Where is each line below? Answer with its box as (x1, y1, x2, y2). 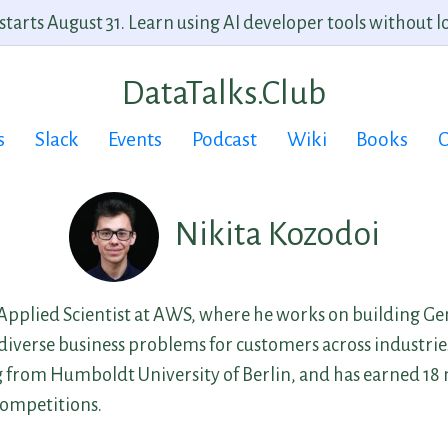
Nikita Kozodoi (168, 216, 380, 253)
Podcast (192, 129, 257, 150)
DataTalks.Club (122, 75, 326, 111)
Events (108, 129, 163, 150)
